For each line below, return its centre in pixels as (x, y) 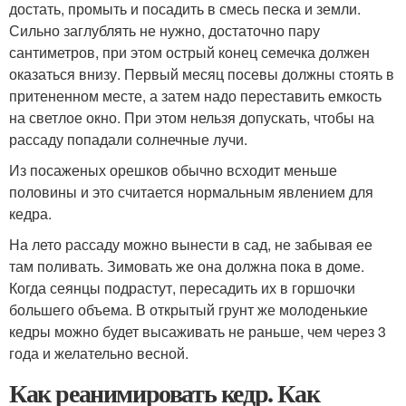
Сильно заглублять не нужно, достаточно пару (164, 30)
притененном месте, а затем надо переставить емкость (195, 95)
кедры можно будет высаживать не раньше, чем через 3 (198, 331)
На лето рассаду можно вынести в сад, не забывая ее (191, 244)
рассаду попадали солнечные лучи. (128, 139)
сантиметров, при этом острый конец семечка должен (189, 52)
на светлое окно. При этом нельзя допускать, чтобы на (192, 117)
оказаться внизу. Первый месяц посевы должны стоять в (202, 73)
